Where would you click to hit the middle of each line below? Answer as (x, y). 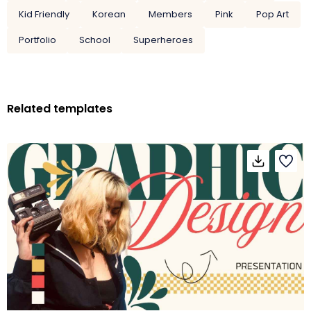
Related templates (60, 109)
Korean (109, 14)
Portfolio (37, 40)
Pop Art (273, 14)
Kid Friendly (44, 14)
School (94, 40)
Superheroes (163, 40)
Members (170, 14)
